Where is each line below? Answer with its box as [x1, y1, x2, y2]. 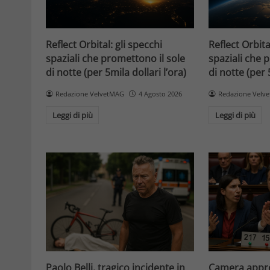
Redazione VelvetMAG [55, 89, 124, 98]
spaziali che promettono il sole [46, 51, 185, 65]
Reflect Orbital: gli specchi [46, 37, 162, 51]
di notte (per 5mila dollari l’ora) [46, 65, 186, 79]
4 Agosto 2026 [138, 89, 182, 98]
